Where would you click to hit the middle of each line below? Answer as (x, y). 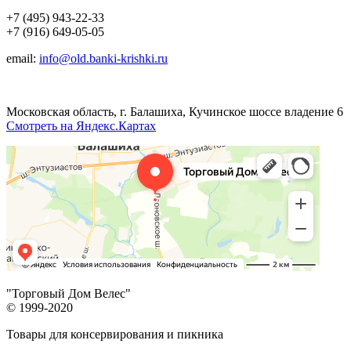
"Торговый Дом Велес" (69, 293)
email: (23, 58)
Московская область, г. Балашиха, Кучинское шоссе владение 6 (175, 111)
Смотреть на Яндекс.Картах (81, 125)
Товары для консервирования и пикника (115, 334)
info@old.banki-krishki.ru (103, 58)
